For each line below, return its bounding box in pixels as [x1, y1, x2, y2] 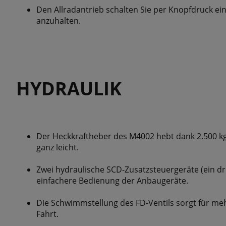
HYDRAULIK [16, 76, 122, 101]
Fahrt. [36, 208, 59, 219]
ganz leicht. [36, 142, 79, 153]
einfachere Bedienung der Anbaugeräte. [36, 175, 188, 186]
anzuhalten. [36, 15, 81, 26]
